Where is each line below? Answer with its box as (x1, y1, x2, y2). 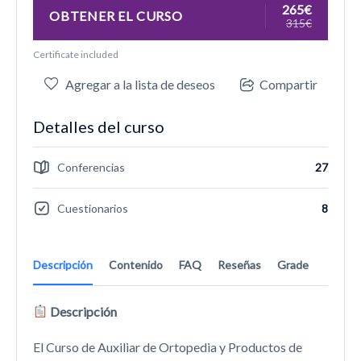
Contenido (109, 257, 163, 272)
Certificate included (33, 48, 118, 60)
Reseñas (218, 257, 261, 272)
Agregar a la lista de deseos (64, 76, 215, 92)
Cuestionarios (57, 201, 128, 216)
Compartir (259, 77, 317, 93)
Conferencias (57, 160, 125, 175)
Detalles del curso (33, 116, 164, 136)
